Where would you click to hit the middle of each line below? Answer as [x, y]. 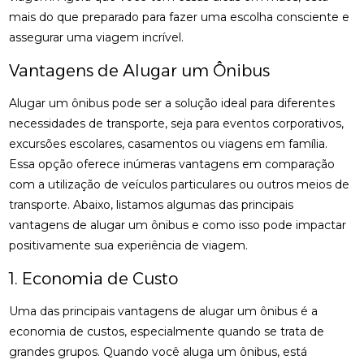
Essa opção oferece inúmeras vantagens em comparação [172, 164]
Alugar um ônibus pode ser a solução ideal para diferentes [172, 103]
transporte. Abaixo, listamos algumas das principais [152, 205]
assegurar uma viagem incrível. [97, 37]
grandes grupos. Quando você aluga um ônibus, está [158, 352]
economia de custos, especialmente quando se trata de [167, 331]
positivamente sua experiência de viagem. [129, 245]
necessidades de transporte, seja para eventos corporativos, [177, 123]
